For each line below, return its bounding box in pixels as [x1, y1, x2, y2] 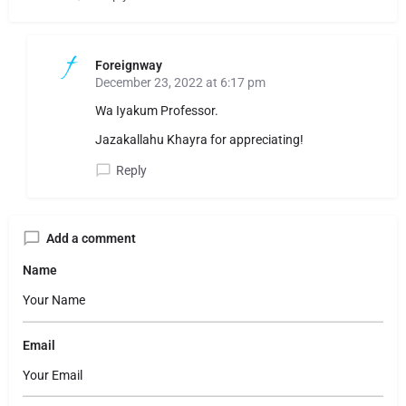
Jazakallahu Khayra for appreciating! [95, 132, 304, 147]
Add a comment [46, 231, 136, 246]
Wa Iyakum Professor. [95, 103, 218, 118]
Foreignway [95, 58, 162, 72]
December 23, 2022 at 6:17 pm [95, 75, 266, 90]
